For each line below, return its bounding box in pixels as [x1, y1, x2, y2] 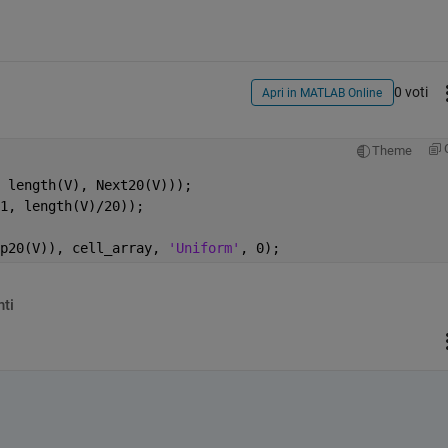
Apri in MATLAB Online [262, 86, 383, 101]
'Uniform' [167, 239, 240, 256]
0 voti [393, 84, 428, 101]
